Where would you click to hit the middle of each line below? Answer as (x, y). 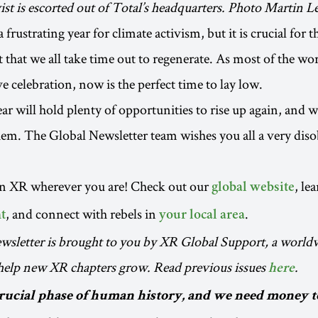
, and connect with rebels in (82, 214)
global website (253, 188)
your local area (202, 216)
